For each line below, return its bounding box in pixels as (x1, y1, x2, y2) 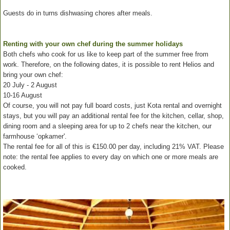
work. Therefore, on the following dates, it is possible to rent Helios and (3, 60, 214, 68)
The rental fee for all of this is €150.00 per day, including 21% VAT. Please (3, 142, 224, 150)
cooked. (3, 163, 27, 171)
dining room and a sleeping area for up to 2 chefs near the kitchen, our (3, 122, 212, 130)
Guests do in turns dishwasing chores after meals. (3, 9, 152, 17)
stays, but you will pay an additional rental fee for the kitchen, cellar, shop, (3, 111, 224, 120)
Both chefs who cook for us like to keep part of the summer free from (3, 50, 208, 58)
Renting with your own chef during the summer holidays (3, 40, 183, 48)
